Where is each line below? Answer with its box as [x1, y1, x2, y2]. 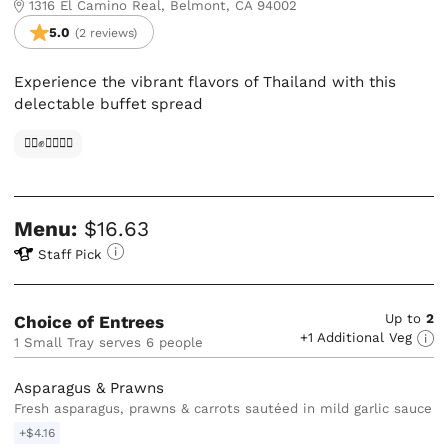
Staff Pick [38, 246, 103, 262]
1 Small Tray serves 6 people [19, 334, 204, 350]
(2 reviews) [75, 25, 138, 40]
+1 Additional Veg [299, 329, 417, 345]
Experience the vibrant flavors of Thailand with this [14, 73, 397, 92]
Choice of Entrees [14, 311, 165, 332]
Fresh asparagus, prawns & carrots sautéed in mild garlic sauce [14, 400, 433, 416]
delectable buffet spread [14, 95, 204, 114]
